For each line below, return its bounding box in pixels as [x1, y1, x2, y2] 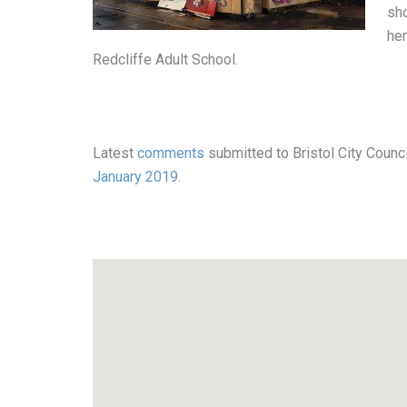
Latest [93, 144, 137, 163]
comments [137, 144, 204, 163]
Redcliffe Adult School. [93, 50, 238, 68]
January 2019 [93, 168, 178, 186]
